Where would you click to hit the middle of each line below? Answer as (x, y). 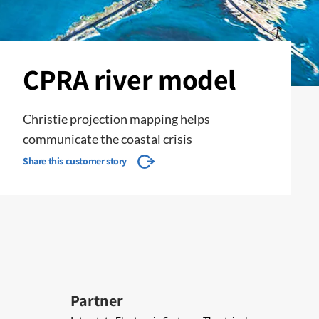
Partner (97, 300)
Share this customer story (75, 161)
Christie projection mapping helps (116, 119)
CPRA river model (129, 79)
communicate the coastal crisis (108, 139)
